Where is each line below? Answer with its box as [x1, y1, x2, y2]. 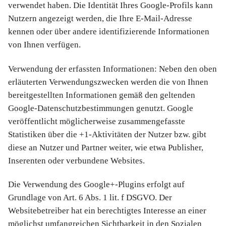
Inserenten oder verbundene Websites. [8, 155, 145, 165]
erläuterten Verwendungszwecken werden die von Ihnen [8, 77, 208, 87]
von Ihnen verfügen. [8, 40, 81, 50]
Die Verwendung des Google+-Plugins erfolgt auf [8, 179, 185, 189]
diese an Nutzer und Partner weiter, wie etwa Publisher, [8, 142, 203, 152]
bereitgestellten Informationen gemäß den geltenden [8, 90, 195, 100]
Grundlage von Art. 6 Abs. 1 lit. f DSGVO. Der [8, 192, 172, 202]
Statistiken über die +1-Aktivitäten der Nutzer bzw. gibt [8, 129, 206, 139]
